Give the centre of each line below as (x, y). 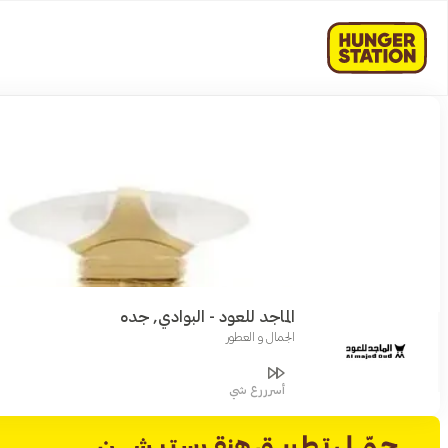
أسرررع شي (257, 390)
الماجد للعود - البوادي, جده (208, 317)
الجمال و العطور (261, 337)
